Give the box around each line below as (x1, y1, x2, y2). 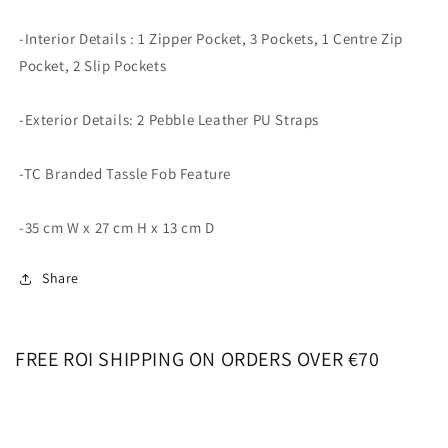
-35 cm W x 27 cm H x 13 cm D (19, 218, 215, 237)
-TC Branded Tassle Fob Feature (19, 164, 231, 183)
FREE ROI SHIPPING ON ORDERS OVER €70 (15, 346, 380, 372)
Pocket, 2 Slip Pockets (19, 56, 167, 75)
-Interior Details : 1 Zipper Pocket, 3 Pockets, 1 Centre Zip (19, 29, 404, 48)
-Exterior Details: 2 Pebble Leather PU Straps (19, 110, 319, 129)
